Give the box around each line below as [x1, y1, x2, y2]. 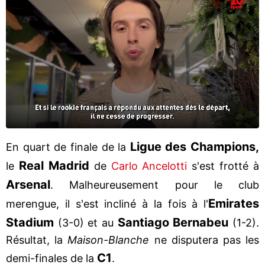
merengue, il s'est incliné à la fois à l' [6, 197, 208, 210]
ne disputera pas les [149, 233, 260, 246]
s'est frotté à [192, 159, 259, 172]
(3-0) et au [54, 216, 118, 229]
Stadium [6, 215, 54, 230]
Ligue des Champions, [130, 139, 259, 154]
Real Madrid [18, 158, 94, 173]
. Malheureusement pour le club [50, 178, 259, 191]
